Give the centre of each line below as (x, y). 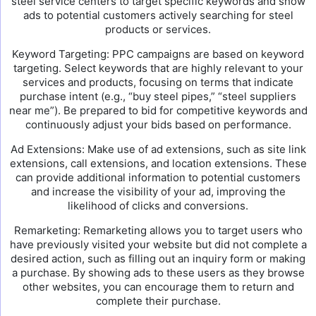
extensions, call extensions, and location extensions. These (158, 163)
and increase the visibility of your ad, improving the (158, 192)
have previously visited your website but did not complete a (158, 244)
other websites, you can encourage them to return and (158, 287)
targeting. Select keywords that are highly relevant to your (158, 68)
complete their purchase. (158, 301)
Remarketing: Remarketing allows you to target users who (158, 230)
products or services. (158, 29)
